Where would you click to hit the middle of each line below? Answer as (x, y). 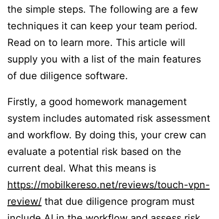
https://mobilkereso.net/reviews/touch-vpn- (109, 185)
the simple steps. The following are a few (103, 9)
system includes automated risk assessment (109, 119)
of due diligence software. (68, 76)
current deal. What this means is (82, 168)
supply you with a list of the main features (104, 59)
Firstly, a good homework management (97, 102)
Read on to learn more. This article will (96, 42)
